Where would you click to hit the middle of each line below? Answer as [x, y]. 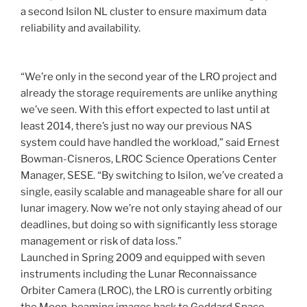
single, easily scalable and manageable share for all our [152, 192]
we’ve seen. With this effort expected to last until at [145, 109]
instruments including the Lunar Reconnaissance [139, 274]
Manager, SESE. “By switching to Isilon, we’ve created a [152, 175]
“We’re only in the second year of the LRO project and [149, 76]
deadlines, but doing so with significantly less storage [149, 224]
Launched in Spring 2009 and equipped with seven [143, 257]
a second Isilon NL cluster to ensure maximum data [144, 12]
